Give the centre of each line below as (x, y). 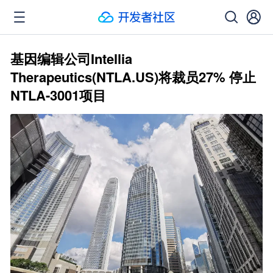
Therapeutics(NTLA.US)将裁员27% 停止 (133, 77)
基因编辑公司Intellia (71, 58)
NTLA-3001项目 (58, 95)
